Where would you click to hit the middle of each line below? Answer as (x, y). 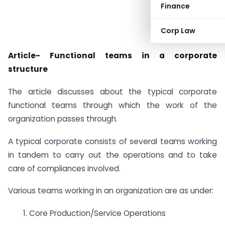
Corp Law (178, 31)
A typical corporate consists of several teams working (113, 141)
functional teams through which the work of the (113, 105)
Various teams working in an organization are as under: (111, 191)
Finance (175, 6)
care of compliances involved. (64, 168)
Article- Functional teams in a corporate (113, 55)
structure (28, 69)
